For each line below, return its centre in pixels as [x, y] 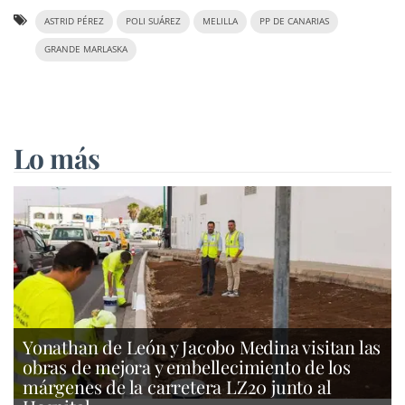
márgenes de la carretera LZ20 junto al [177, 386]
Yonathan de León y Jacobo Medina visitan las [202, 346]
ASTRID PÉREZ [74, 21]
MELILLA [220, 21]
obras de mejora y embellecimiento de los [187, 366]
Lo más [57, 158]
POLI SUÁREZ [153, 21]
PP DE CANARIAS [294, 21]
